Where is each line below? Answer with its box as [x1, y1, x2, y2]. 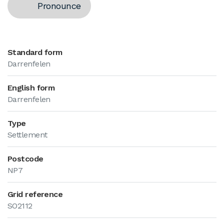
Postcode [7, 154, 43, 163]
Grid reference [7, 189, 63, 199]
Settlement [7, 130, 47, 139]
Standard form [7, 47, 62, 57]
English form [7, 83, 55, 92]
